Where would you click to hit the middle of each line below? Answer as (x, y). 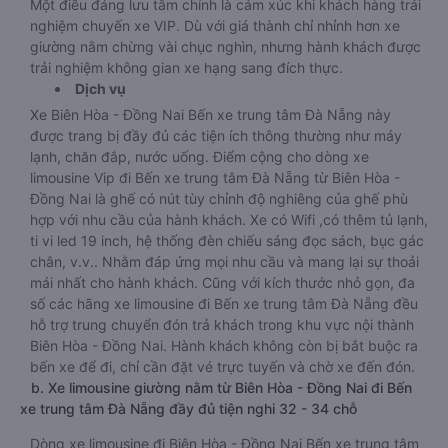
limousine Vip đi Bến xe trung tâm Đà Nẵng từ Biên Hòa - (215, 177)
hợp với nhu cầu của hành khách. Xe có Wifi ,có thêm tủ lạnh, (229, 219)
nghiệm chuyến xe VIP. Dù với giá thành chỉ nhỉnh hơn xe (215, 25)
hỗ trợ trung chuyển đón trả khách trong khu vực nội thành (222, 324)
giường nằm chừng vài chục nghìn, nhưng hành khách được (225, 46)
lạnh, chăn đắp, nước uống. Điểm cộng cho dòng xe (199, 156)
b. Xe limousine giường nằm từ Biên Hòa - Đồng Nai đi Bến (216, 387)
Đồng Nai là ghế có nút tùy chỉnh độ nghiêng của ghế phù (219, 198)
